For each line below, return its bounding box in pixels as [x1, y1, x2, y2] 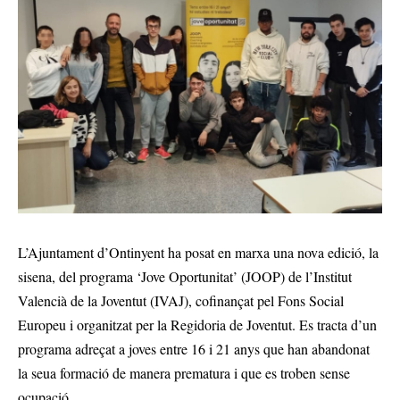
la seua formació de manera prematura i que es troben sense [18, 362, 350, 382]
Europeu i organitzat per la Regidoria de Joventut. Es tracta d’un [18, 314, 377, 334]
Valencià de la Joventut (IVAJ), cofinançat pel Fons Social [18, 290, 344, 310]
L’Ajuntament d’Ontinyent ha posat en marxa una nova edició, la [18, 242, 379, 262]
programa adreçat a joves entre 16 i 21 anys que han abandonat [18, 338, 370, 358]
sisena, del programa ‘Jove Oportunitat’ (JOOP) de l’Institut [18, 266, 352, 286]
